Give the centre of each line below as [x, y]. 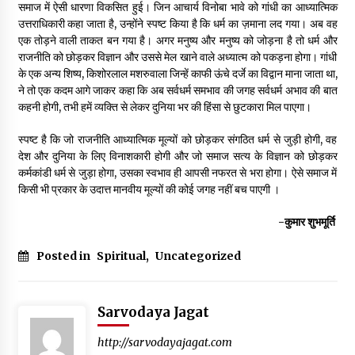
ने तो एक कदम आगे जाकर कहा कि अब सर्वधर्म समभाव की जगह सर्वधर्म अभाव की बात [177, 91]
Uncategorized [198, 256]
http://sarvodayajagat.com [164, 343]
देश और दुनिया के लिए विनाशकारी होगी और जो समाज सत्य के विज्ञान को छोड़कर [177, 157]
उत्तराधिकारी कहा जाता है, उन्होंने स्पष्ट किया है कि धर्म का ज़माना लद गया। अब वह [177, 24]
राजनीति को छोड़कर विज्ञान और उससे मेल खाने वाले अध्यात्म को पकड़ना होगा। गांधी [177, 57]
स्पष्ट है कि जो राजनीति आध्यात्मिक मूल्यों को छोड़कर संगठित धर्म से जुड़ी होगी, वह [177, 140]
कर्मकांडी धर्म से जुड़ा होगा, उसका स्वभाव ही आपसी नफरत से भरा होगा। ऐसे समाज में [177, 173]
